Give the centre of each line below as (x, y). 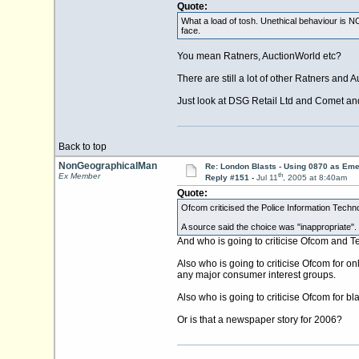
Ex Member (79, 176)
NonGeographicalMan (107, 166)
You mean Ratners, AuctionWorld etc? (259, 56)
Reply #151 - (230, 178)
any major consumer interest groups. (256, 275)
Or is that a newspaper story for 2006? (259, 320)
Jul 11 (267, 178)
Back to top (82, 147)
